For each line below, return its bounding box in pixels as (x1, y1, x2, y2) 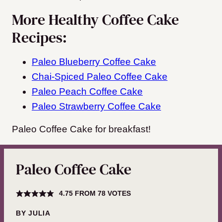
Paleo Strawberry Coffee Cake (32, 101, 161, 112)
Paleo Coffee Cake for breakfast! (12, 124, 151, 135)
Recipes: (12, 27, 67, 48)
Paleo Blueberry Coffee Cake (32, 56, 156, 67)
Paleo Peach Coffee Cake (32, 86, 143, 97)
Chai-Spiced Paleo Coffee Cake (32, 71, 167, 82)
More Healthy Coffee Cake (12, 9, 179, 30)
